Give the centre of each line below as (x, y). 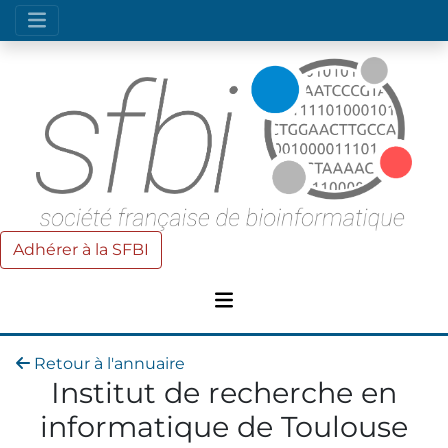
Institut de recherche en (224, 392)
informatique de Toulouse (224, 426)
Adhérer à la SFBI (81, 249)
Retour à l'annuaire (107, 363)
